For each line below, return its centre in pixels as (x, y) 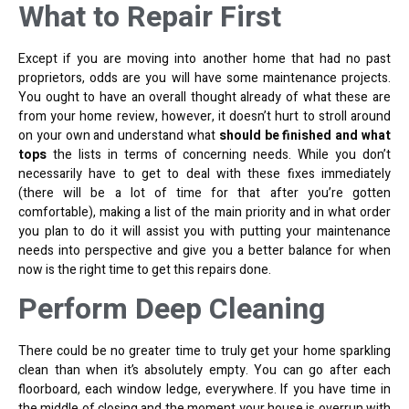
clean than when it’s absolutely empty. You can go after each (204, 370)
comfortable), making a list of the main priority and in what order (204, 212)
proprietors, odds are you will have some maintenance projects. (204, 78)
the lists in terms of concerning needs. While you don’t (219, 154)
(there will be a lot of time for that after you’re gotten (204, 193)
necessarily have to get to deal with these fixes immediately (204, 173)
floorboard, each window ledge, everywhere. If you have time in (204, 389)
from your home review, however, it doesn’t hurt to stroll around (204, 116)
